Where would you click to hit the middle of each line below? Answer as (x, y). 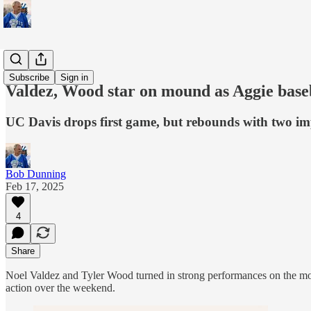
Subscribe (29, 77)
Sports (19, 61)
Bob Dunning (36, 174)
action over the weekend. (60, 287)
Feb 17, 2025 (35, 186)
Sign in (74, 77)
